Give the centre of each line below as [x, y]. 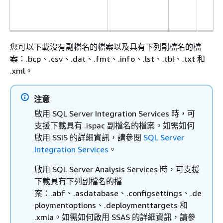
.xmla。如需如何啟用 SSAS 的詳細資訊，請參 [115, 217]
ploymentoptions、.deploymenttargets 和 [111, 205]
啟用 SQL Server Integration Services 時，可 [115, 113]
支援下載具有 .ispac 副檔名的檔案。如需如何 [114, 125]
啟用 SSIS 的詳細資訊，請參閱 [89, 137]
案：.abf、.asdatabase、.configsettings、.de [118, 193]
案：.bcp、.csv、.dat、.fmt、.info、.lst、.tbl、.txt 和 [108, 58]
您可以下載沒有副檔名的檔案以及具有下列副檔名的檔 [106, 47]
